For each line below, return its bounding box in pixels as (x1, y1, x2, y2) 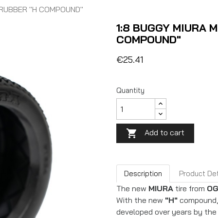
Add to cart (145, 127, 184, 137)
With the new (116, 195, 165, 205)
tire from (173, 183, 207, 194)
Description (124, 168, 162, 178)
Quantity (116, 86, 145, 95)
